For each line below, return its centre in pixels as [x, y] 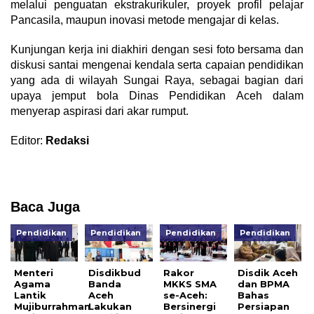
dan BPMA [264, 284]
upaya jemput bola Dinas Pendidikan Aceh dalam [157, 95]
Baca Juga [45, 206]
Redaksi [67, 140]
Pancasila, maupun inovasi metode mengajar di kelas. [145, 20]
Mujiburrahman [52, 306]
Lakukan [110, 306]
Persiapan [264, 306]
